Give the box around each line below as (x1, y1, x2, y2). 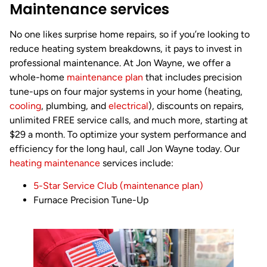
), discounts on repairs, (148, 100, 244, 111)
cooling (10, 100, 41, 111)
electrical (108, 100, 148, 111)
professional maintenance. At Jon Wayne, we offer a (10, 57, 231, 69)
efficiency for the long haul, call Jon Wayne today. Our (10, 142, 240, 154)
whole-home (10, 71, 67, 83)
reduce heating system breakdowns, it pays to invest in (10, 42, 242, 54)
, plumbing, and (41, 100, 108, 111)
